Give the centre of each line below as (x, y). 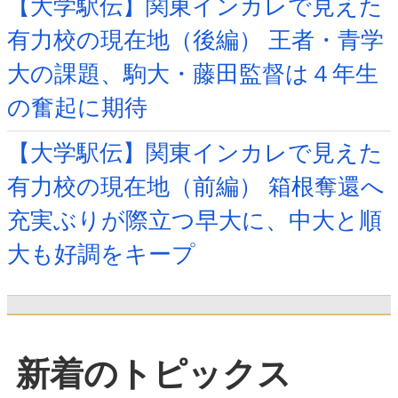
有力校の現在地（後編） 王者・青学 (195, 41)
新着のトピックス (154, 374)
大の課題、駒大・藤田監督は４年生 (193, 75)
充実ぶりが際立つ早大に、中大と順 (195, 221)
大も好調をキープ (101, 255)
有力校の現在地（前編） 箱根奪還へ (196, 187)
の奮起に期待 (77, 108)
